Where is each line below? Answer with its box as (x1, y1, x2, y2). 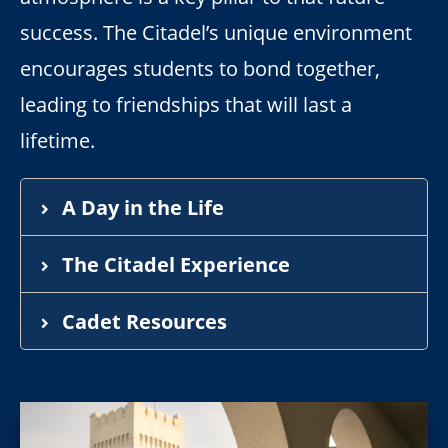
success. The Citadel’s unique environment (19, 17, 412, 46)
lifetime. (19, 125, 95, 154)
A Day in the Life (62, 193, 225, 222)
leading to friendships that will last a (19, 89, 352, 118)
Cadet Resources (62, 307, 228, 336)
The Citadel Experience (62, 250, 291, 279)
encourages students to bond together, (19, 53, 380, 82)
